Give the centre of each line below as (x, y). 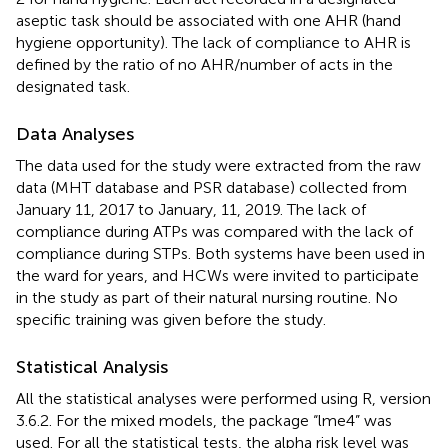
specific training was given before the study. (171, 319)
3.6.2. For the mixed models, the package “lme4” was (204, 420)
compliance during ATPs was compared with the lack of (214, 231)
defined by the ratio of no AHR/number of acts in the (204, 64)
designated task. (73, 86)
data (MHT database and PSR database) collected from (211, 187)
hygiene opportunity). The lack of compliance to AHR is (213, 42)
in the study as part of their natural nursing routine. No (207, 297)
